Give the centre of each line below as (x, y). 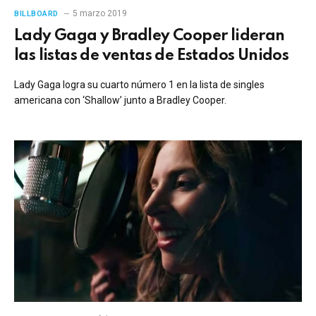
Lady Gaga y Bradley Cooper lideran (150, 36)
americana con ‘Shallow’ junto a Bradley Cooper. (120, 100)
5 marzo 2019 (99, 13)
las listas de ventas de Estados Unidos (152, 55)
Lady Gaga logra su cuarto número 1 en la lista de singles (139, 84)
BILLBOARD (36, 13)
